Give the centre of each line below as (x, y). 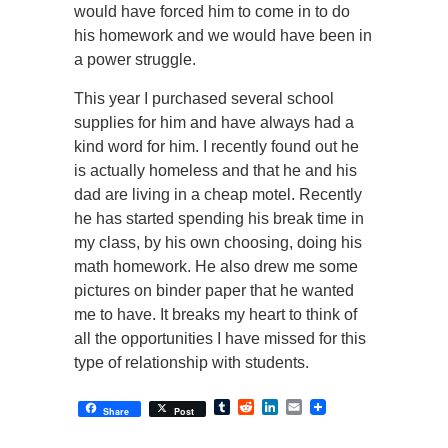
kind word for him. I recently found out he (216, 146)
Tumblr (254, 407)
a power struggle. (135, 59)
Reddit (277, 407)
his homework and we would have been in (223, 35)
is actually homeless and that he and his (215, 170)
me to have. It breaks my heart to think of (215, 314)
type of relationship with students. (191, 362)
